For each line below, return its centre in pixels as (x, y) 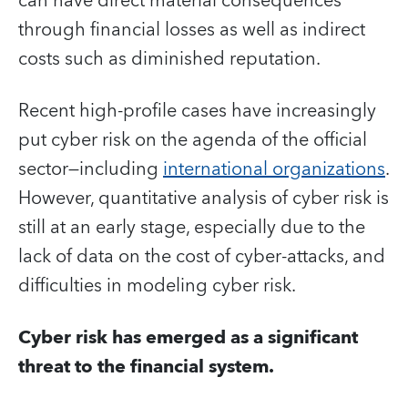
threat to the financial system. (146, 367)
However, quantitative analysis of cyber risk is (204, 198)
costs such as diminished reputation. (169, 59)
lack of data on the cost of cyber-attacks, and (202, 256)
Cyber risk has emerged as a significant (188, 337)
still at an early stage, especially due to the (192, 227)
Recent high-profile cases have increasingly (197, 111)
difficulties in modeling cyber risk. (157, 286)
